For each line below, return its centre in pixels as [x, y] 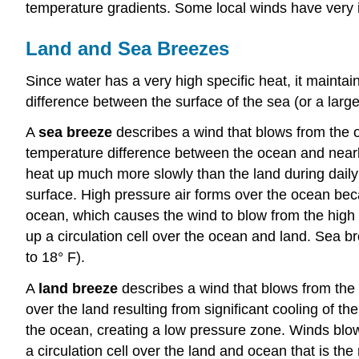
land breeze [78, 289]
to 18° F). [55, 258]
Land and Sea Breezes [127, 48]
